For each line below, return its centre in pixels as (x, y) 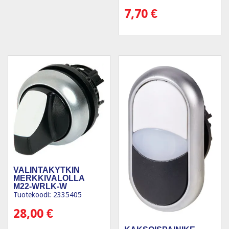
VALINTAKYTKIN (47, 170)
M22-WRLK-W (40, 187)
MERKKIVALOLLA (49, 178)
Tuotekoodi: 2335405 (48, 195)
